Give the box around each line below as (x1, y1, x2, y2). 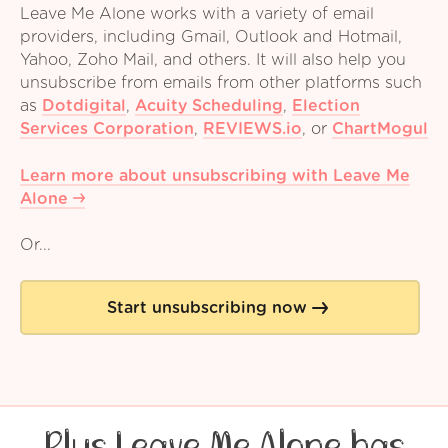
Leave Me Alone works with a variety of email (20, 6, 374, 23)
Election (292, 98, 360, 115)
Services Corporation (20, 121, 194, 138)
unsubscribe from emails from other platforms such (20, 75, 422, 92)
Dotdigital (42, 98, 126, 115)
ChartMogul (332, 121, 428, 138)
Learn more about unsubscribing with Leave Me (20, 167, 410, 184)
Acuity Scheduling (135, 98, 283, 115)
